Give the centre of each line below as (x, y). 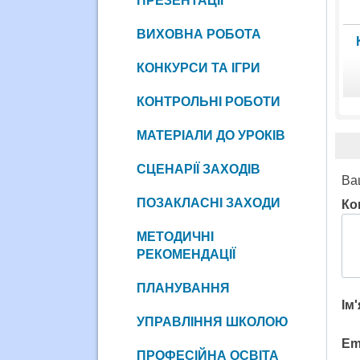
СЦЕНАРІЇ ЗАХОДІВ (198, 169)
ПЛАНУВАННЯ (183, 288)
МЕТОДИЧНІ (175, 236)
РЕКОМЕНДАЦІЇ (186, 254)
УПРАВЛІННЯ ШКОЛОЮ (212, 321)
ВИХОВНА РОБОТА (198, 34)
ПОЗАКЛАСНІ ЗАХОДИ (208, 202)
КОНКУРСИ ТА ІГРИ (198, 67)
